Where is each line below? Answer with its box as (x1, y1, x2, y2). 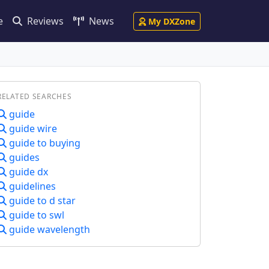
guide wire (7, 122, 57, 135)
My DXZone (148, 15, 195, 27)
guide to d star (7, 194, 76, 207)
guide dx (7, 165, 48, 178)
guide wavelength (7, 223, 90, 236)
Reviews (25, 14, 64, 28)
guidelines (7, 180, 56, 193)
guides (7, 151, 40, 164)
